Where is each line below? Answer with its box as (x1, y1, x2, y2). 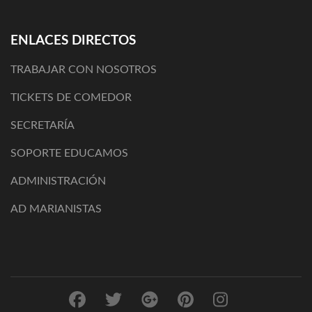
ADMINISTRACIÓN (10, 175, 106, 187)
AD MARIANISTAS (10, 203, 102, 214)
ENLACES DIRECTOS (10, 34, 136, 47)
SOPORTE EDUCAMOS (10, 148, 128, 159)
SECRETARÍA (10, 120, 75, 131)
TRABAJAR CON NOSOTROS (10, 64, 157, 75)
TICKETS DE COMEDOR (10, 92, 132, 103)
